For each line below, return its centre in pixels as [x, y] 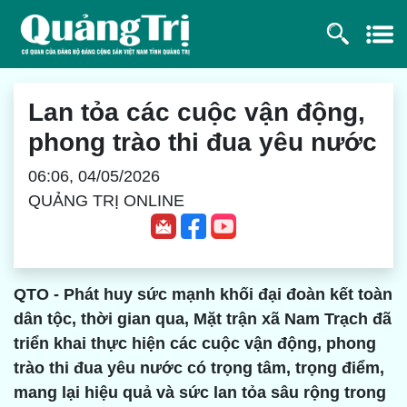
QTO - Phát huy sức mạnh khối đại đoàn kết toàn [203, 295]
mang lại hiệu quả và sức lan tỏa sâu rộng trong [200, 393]
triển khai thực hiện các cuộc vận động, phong [195, 344]
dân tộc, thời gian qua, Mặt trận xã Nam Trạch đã [203, 319]
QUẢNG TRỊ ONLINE [106, 200]
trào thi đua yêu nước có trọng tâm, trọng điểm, [199, 368]
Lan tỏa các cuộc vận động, [197, 112]
